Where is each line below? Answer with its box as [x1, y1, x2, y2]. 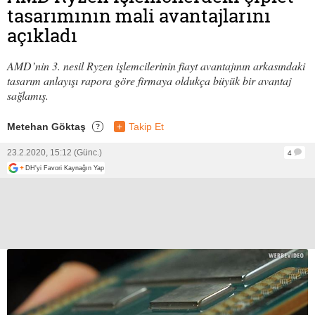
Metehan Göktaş [7, 120, 86, 132]
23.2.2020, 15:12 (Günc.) [7, 147, 102, 157]
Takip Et [129, 120, 164, 132]
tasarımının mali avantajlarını [7, 3, 271, 28]
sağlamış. [7, 87, 49, 103]
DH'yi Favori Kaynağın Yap [25, 164, 104, 172]
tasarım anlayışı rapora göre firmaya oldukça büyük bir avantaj [7, 72, 291, 88]
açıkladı [7, 22, 77, 48]
